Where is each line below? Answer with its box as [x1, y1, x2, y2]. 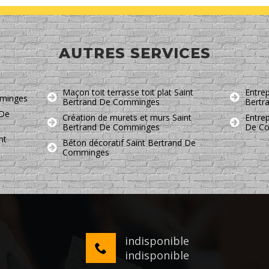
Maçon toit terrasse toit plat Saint [62, 86, 193, 98]
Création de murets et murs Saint [62, 112, 192, 124]
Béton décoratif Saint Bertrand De [62, 137, 196, 149]
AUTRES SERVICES [58, 44, 211, 62]
